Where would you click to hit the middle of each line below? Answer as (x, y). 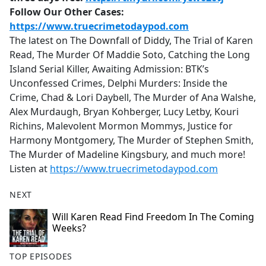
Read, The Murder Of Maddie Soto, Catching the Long (130, 55)
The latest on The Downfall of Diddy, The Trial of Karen (131, 41)
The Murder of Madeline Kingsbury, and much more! (127, 155)
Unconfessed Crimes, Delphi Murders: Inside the (118, 83)
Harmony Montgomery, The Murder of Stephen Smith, (132, 140)
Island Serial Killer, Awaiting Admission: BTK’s (109, 69)
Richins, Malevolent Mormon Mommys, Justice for (121, 126)
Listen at (30, 169)
